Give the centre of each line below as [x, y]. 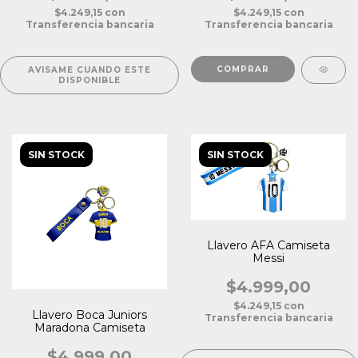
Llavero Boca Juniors [89, 314]
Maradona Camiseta [89, 327]
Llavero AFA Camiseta [268, 246]
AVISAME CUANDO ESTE [89, 70]
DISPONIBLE [89, 80]
